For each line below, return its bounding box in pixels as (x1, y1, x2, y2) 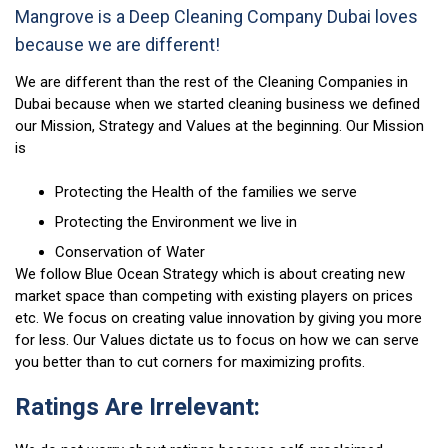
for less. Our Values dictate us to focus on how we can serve (15, 331, 419, 350)
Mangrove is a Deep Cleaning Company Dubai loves (15, 6, 418, 28)
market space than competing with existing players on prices (15, 287, 413, 306)
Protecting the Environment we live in (55, 213, 297, 232)
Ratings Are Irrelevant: (15, 393, 260, 422)
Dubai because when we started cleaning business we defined (15, 95, 420, 114)
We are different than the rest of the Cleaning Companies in (15, 73, 408, 92)
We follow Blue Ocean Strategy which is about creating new (15, 265, 405, 284)
